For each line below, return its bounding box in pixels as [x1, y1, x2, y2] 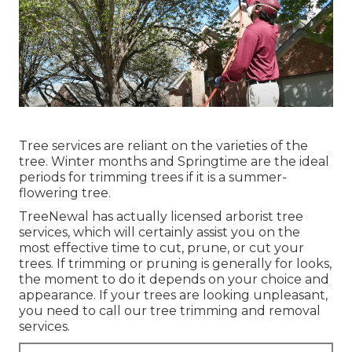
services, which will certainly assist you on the [19, 225, 300, 240]
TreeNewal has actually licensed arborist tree [19, 209, 303, 225]
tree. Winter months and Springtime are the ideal [19, 154, 329, 170]
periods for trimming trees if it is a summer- [19, 170, 287, 185]
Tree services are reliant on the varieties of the [19, 138, 308, 154]
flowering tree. [19, 185, 111, 201]
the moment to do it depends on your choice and [19, 272, 329, 288]
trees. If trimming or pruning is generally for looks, [19, 256, 332, 272]
